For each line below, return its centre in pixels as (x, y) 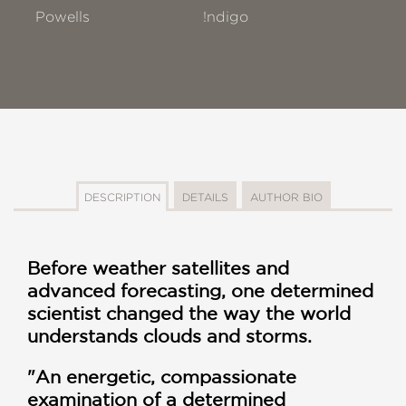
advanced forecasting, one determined (200, 291)
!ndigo (226, 17)
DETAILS (205, 198)
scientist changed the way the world (189, 314)
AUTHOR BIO (286, 198)
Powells (63, 17)
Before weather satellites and (158, 268)
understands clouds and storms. (169, 336)
